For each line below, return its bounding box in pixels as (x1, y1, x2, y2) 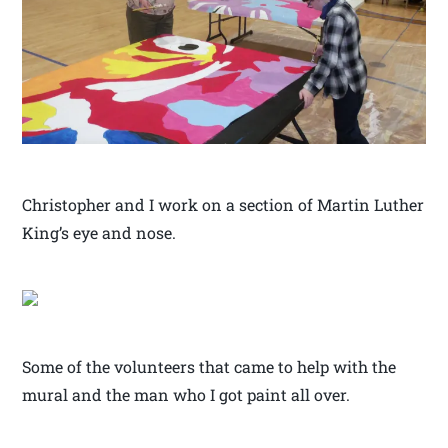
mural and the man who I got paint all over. (22, 383, 355, 405)
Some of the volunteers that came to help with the (22, 355, 397, 377)
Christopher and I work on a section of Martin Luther (22, 193, 425, 215)
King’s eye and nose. (22, 221, 181, 243)
